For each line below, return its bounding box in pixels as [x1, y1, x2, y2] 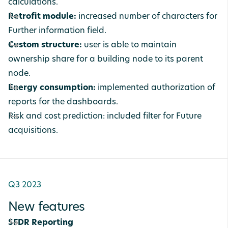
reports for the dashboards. [8, 98, 120, 106]
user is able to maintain [84, 41, 177, 49]
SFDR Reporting [8, 219, 73, 227]
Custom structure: [8, 41, 84, 49]
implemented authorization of [98, 84, 215, 92]
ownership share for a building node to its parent [8, 55, 203, 64]
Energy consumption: [8, 84, 98, 92]
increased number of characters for [78, 13, 217, 21]
